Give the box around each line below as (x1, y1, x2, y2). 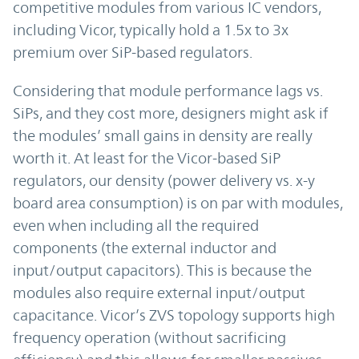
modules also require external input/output (13, 284, 305, 302)
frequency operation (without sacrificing (13, 329, 286, 347)
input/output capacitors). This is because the (13, 261, 312, 280)
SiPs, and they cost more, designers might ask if (13, 104, 329, 123)
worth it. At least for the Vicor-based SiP (13, 149, 280, 167)
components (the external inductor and (13, 239, 276, 257)
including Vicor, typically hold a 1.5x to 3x (13, 21, 288, 39)
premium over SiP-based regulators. (13, 43, 252, 62)
